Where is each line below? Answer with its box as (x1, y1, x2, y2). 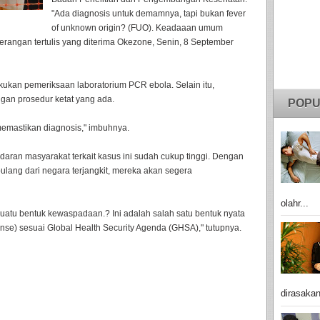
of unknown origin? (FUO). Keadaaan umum (51, 23, 223, 33)
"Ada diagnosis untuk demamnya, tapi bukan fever (51, 9, 246, 19)
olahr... (281, 197, 309, 209)
